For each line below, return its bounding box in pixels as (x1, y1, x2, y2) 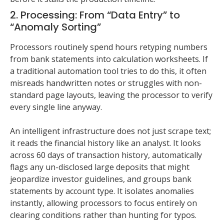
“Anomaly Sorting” (10, 20, 101, 34)
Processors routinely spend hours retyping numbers (10, 41, 207, 53)
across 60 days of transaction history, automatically (10, 149, 202, 161)
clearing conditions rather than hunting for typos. (10, 209, 196, 221)
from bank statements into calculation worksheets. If (10, 53, 208, 65)
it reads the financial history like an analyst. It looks (10, 137, 201, 149)
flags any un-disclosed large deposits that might (10, 161, 189, 173)
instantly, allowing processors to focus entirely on (10, 197, 197, 209)
